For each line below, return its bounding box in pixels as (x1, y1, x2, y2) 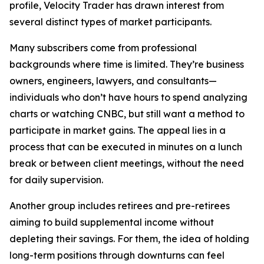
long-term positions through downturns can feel (9, 249, 225, 261)
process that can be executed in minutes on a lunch (9, 141, 242, 153)
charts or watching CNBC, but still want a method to (9, 108, 245, 120)
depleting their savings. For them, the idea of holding (9, 233, 249, 245)
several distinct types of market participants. (9, 16, 212, 28)
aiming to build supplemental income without (9, 216, 214, 228)
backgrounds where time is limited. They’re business (9, 58, 244, 70)
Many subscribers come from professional (9, 42, 197, 54)
